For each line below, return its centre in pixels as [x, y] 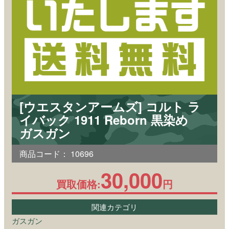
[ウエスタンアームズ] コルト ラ [110, 106]
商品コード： [44, 154]
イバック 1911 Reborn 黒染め [110, 120]
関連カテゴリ [114, 207]
